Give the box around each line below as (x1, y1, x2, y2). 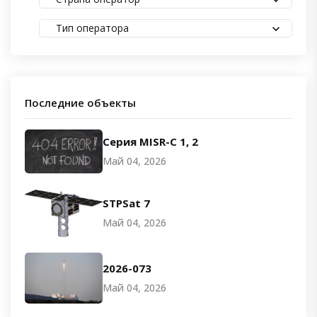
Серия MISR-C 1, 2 (103, 134, 198, 149)
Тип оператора (56, 21, 129, 35)
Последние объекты (25, 95, 136, 110)
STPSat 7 (103, 195, 150, 210)
